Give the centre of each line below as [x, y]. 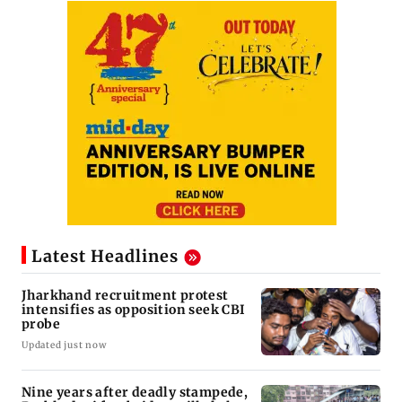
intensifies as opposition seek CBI [134, 309]
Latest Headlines [105, 256]
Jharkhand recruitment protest [125, 295]
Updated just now [64, 345]
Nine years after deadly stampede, [135, 392]
